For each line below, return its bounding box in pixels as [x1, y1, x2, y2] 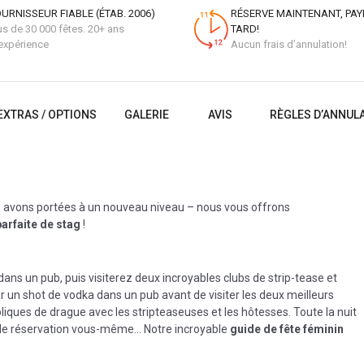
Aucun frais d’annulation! [231, 38, 347, 50]
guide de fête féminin [230, 323, 344, 336]
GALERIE [124, 108, 170, 121]
